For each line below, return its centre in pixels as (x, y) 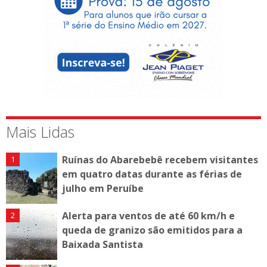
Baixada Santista (103, 244)
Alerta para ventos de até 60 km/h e (148, 215)
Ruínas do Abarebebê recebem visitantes (160, 159)
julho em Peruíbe (103, 188)
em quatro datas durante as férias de (152, 174)
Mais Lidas (40, 131)
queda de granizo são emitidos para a (152, 230)
